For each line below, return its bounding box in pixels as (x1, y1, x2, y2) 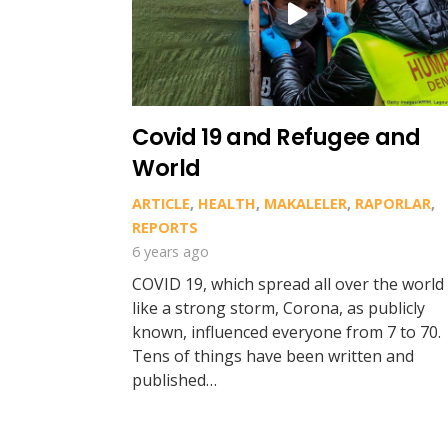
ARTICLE (132, 194, 190, 214)
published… (132, 369, 217, 392)
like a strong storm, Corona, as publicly (132, 297, 425, 320)
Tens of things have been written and (132, 345, 414, 368)
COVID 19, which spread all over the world (132, 273, 444, 296)
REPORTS (132, 218, 198, 238)
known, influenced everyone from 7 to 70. (132, 321, 441, 344)
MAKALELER (264, 194, 347, 214)
